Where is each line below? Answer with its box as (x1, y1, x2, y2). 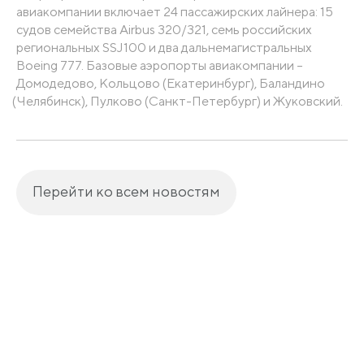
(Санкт (145, 93, 187, 109)
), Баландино (250, 75, 325, 91)
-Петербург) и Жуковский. (186, 93, 344, 109)
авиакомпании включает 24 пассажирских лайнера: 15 (16, 3, 333, 19)
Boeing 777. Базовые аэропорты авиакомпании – (16, 57, 303, 73)
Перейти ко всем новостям (32, 182, 220, 200)
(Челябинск (12, 93, 82, 109)
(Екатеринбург (162, 75, 250, 91)
